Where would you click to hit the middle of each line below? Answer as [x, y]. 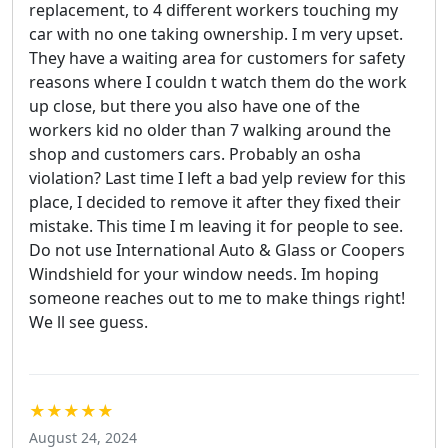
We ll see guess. [88, 321]
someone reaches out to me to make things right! [217, 297]
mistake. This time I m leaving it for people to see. [216, 225]
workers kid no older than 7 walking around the [210, 129]
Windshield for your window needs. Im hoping [204, 273]
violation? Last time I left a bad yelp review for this [217, 177]
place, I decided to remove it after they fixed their [215, 201]
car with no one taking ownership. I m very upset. [216, 33]
